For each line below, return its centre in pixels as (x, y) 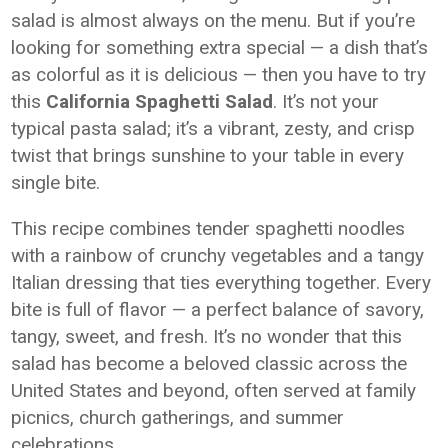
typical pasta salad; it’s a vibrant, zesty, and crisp (213, 128)
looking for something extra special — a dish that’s (220, 47)
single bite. (56, 182)
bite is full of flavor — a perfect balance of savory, (218, 309)
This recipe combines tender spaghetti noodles (208, 228)
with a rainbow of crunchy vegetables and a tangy (218, 255)
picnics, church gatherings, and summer (178, 417)
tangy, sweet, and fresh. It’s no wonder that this (207, 336)
